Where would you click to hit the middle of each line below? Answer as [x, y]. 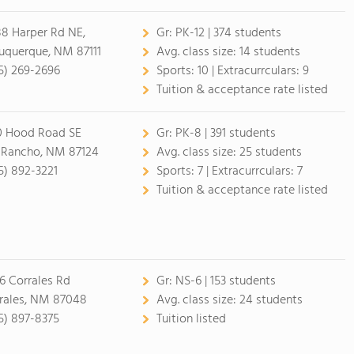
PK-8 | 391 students [225, 134]
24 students [271, 300]
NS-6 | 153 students [225, 281]
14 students [269, 52]
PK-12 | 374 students [228, 33]
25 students [270, 153]
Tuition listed [191, 319]
